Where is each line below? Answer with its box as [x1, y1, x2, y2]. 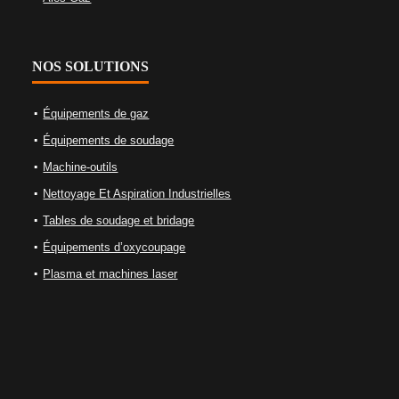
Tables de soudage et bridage [43, 214, 195, 228]
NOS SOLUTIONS [32, 59, 150, 75]
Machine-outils [43, 160, 118, 175]
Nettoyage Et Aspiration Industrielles [43, 187, 232, 201]
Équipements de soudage [43, 134, 175, 148]
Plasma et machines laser [43, 267, 178, 281]
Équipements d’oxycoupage [43, 240, 186, 255]
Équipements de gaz [43, 107, 150, 121]
